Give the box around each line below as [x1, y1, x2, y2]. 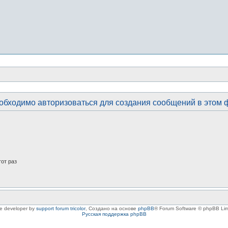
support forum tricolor [36, 206, 85, 212]
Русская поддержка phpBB [81, 211, 147, 217]
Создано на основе [88, 206, 138, 212]
